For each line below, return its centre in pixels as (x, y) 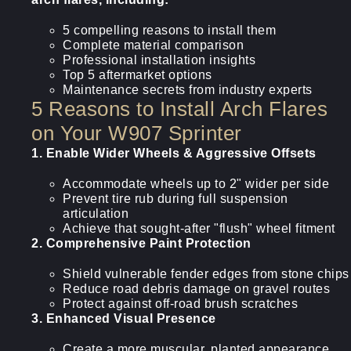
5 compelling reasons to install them (169, 30)
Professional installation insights (159, 60)
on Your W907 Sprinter (137, 133)
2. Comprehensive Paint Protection (141, 243)
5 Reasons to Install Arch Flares (179, 109)
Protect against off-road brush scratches (180, 304)
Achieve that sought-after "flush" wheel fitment (199, 228)
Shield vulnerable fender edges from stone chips (206, 274)
